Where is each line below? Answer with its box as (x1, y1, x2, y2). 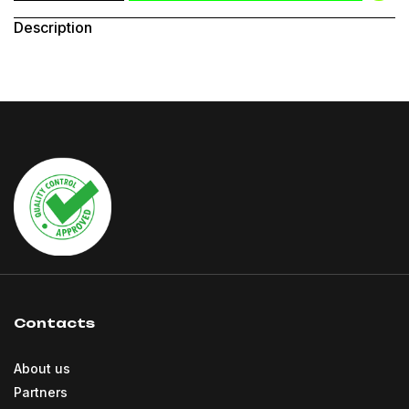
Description (14, 18, 92, 37)
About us (14, 360, 70, 376)
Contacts (14, 314, 95, 330)
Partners (14, 383, 68, 400)
